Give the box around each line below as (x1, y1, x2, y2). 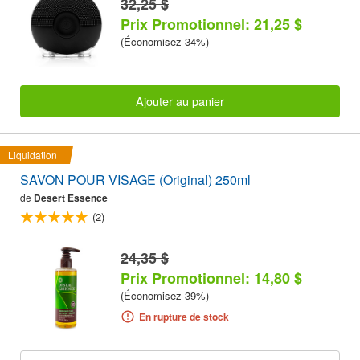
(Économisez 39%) (121, 288, 209, 304)
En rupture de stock (138, 309, 229, 325)
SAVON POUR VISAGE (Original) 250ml (20, 170, 251, 190)
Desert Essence (34, 190, 108, 206)
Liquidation (8, 148, 57, 162)
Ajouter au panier (136, 92, 224, 109)
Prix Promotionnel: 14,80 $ (121, 268, 302, 289)
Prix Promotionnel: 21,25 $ (121, 13, 302, 35)
